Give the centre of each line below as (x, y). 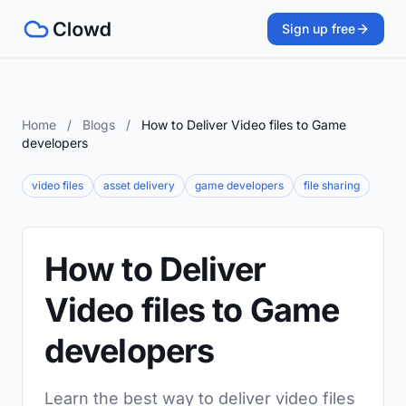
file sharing (332, 185)
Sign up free (319, 29)
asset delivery (139, 185)
